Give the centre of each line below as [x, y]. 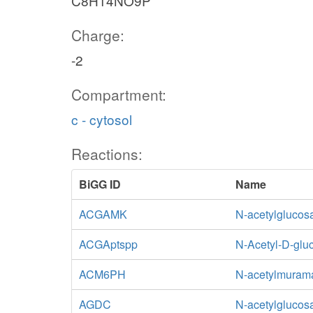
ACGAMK [103, 214]
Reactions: [107, 154]
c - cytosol [102, 119]
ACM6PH [102, 274]
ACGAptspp [108, 244]
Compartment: [119, 94]
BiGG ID [100, 184]
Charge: [98, 35]
